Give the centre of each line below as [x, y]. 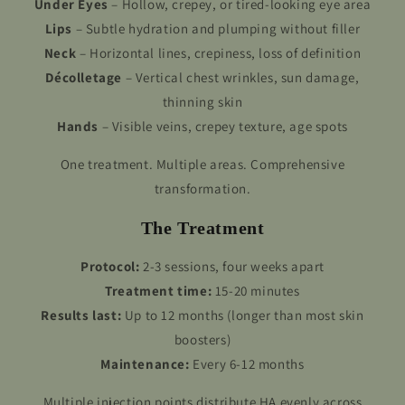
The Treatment [202, 227]
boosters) [202, 340]
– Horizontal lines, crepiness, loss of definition [219, 52]
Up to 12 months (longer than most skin [243, 316]
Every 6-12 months [247, 364]
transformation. [202, 188]
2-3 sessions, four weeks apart [232, 267]
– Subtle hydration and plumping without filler [217, 28]
